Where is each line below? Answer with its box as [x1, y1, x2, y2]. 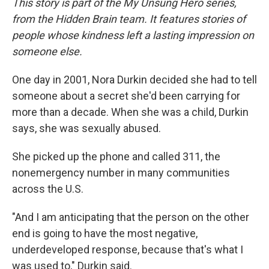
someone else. [12, 45, 82, 58]
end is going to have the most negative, [12, 227, 198, 240]
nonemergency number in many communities [12, 166, 230, 179]
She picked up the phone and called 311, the [12, 150, 220, 163]
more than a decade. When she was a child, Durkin [12, 106, 249, 118]
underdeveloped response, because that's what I [12, 243, 243, 256]
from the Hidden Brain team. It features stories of [12, 13, 246, 25]
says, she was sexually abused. [12, 122, 161, 134]
